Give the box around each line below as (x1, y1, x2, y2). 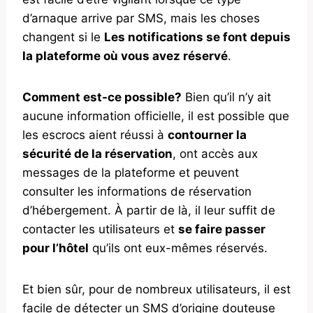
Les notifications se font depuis (104, 29, 291, 44)
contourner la (168, 127, 247, 142)
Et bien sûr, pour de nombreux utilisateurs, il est (22, 282, 291, 296)
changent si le (22, 29, 104, 44)
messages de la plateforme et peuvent (22, 165, 239, 180)
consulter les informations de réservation (22, 184, 252, 198)
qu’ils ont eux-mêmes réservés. (89, 240, 268, 255)
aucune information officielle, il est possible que (22, 108, 289, 123)
